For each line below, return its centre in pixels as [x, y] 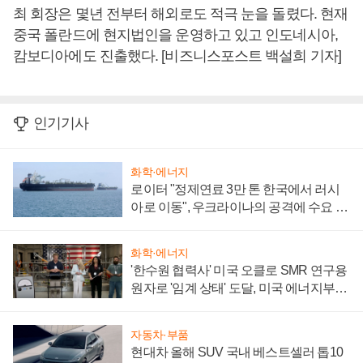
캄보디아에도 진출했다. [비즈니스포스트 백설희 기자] [177, 56]
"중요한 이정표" [173, 306]
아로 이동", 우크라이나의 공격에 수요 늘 [239, 207]
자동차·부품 [160, 335]
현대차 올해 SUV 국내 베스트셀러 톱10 [237, 352]
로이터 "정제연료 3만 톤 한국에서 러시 [235, 189]
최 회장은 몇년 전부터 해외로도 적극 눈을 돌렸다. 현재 [181, 14]
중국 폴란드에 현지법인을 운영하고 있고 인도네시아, [175, 35]
